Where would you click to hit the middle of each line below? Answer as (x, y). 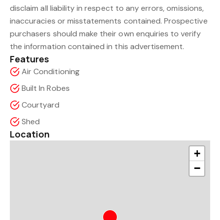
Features (30, 59)
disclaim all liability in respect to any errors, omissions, (107, 8)
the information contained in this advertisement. (97, 47)
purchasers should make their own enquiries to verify (105, 34)
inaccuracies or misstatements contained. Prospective (109, 21)
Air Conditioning (51, 72)
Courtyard (41, 105)
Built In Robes (46, 88)
